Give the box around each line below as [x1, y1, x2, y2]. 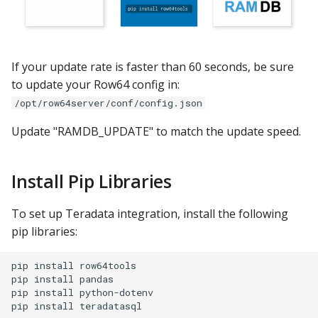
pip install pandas [11, 273, 114, 286]
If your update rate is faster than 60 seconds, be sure [11, 58, 294, 75]
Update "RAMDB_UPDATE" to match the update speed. [11, 123, 301, 139]
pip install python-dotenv [11, 286, 153, 300]
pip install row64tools [11, 259, 136, 273]
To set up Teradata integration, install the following [11, 205, 288, 221]
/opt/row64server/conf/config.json [14, 96, 202, 109]
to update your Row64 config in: [11, 76, 180, 92]
